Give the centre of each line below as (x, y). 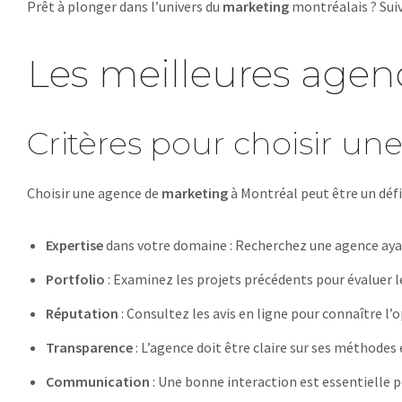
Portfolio (75, 279)
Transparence (89, 347)
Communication (97, 381)
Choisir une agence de (94, 193)
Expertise (74, 245)
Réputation (82, 313)
